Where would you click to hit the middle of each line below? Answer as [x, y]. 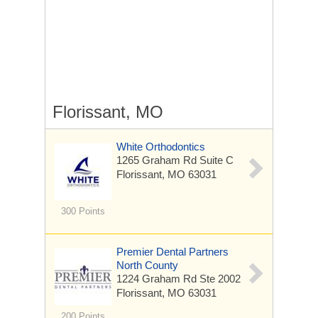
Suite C [216, 160]
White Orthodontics [161, 147]
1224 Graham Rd [158, 279]
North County [147, 265]
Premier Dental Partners [172, 252]
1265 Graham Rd [158, 160]
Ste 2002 [220, 279]
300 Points [83, 211]
